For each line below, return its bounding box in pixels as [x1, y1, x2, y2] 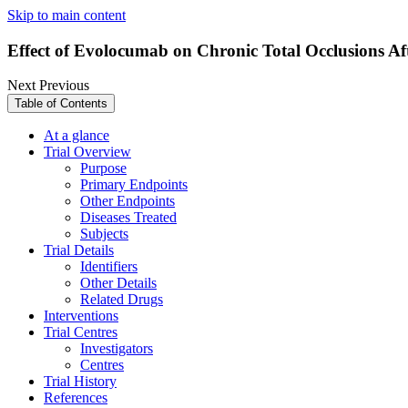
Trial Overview [44, 144, 131, 160]
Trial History [44, 373, 117, 390]
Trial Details [44, 242, 114, 259]
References [44, 390, 107, 406]
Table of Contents [15, 97, 107, 111]
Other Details [80, 275, 157, 291]
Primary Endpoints [80, 177, 188, 193]
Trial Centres [44, 324, 117, 341]
